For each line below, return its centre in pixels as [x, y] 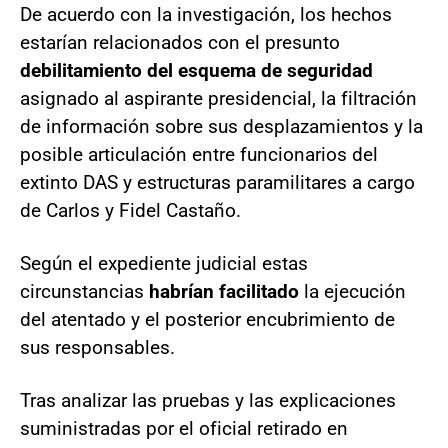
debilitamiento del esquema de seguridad [196, 70]
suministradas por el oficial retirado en [184, 428]
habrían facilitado [224, 291]
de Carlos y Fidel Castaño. [130, 210]
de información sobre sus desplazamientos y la [221, 126]
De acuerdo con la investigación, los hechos [206, 14]
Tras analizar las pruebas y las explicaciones [208, 400]
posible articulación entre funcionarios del [199, 154]
